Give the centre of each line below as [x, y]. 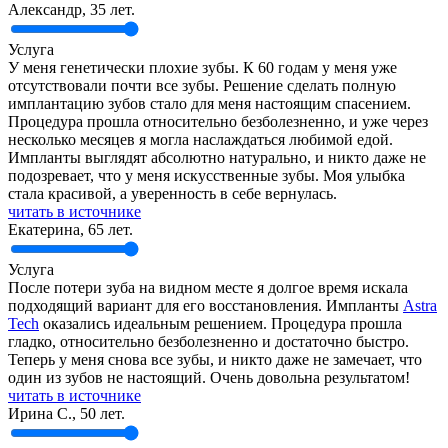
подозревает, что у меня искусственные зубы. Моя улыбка [206, 175]
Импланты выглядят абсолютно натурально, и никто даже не [217, 157]
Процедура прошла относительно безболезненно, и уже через [218, 121]
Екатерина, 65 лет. [70, 229]
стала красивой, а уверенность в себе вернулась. [172, 193]
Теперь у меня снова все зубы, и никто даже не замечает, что [215, 359]
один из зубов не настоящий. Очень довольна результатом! [209, 377]
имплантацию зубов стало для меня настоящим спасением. [209, 103]
